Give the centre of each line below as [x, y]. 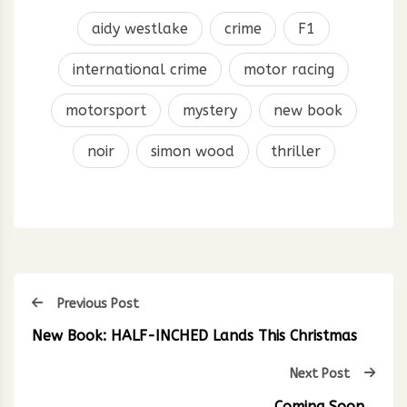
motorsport [105, 110]
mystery [209, 110]
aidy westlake [140, 28]
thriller [295, 151]
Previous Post [98, 304]
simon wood [192, 151]
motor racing [289, 69]
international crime [140, 69]
